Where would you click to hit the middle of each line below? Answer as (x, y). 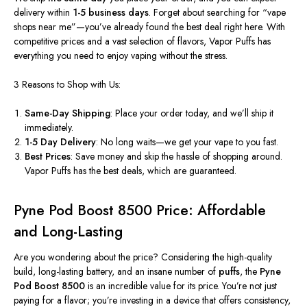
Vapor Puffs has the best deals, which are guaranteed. (131, 170)
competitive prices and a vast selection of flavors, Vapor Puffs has (142, 41)
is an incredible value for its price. (153, 285)
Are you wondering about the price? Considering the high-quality (143, 257)
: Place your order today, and (171, 113)
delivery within (43, 12)
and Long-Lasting (68, 231)
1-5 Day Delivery (61, 142)
